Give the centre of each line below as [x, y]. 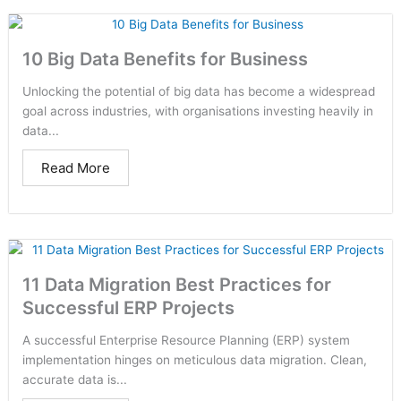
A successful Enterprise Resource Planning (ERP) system [186, 340]
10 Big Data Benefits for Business [165, 59]
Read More [76, 168]
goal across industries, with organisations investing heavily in [198, 111]
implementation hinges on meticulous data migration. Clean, [195, 360]
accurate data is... [75, 380]
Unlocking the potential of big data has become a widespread [199, 91]
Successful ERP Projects [128, 308]
